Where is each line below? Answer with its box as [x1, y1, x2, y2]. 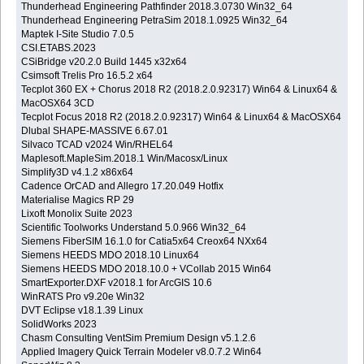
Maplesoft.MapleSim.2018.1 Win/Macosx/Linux [21, 152, 228, 164]
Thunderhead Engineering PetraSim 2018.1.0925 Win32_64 [21, 14, 288, 26]
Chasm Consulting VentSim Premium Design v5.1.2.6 [21, 331, 257, 344]
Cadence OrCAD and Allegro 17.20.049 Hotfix [21, 180, 224, 192]
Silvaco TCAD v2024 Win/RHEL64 [21, 138, 174, 150]
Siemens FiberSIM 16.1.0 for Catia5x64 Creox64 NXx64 [21, 235, 268, 247]
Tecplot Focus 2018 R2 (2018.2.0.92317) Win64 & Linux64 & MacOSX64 [21, 110, 342, 123]
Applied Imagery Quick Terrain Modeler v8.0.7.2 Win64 [21, 345, 262, 357]
